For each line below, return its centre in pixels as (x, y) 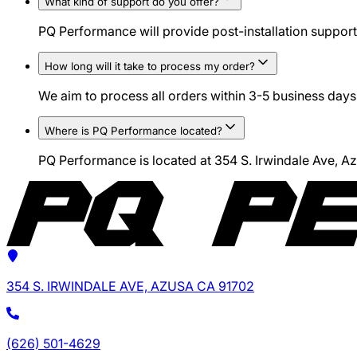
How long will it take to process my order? (150, 67)
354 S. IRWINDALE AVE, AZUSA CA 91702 (130, 286)
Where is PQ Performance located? (133, 131)
